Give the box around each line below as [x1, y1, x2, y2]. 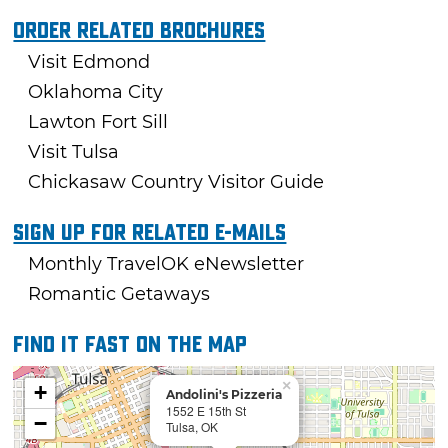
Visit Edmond [28, 51, 151, 74]
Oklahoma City [28, 81, 164, 104]
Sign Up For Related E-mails [13, 220, 287, 247]
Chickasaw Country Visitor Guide [28, 171, 325, 194]
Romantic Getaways [28, 283, 211, 306]
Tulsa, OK [166, 418, 219, 436]
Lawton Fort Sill [28, 111, 169, 134]
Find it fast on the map [13, 332, 248, 359]
